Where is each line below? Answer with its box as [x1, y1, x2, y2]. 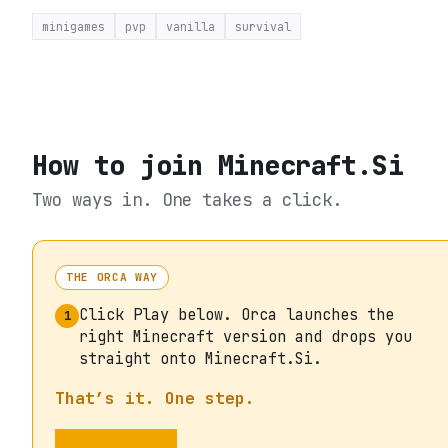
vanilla [166, 18, 215, 34]
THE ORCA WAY [66, 269, 159, 284]
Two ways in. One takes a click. [32, 187, 342, 211]
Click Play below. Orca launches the [79, 303, 394, 325]
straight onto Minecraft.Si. [79, 347, 322, 369]
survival [235, 18, 291, 34]
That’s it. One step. [55, 386, 255, 409]
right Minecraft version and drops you [79, 325, 412, 347]
